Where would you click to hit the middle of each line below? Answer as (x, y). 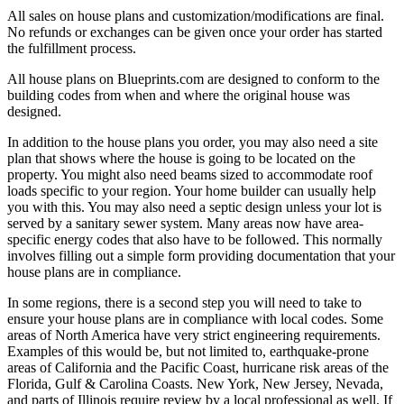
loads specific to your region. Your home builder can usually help (192, 190)
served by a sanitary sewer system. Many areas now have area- (185, 223)
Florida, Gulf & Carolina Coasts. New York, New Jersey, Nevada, (195, 383)
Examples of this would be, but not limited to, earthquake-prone (188, 351)
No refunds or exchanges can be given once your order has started (195, 32)
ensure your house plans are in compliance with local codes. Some (195, 318)
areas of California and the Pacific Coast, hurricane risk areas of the (198, 367)
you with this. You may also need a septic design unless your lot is (194, 207)
